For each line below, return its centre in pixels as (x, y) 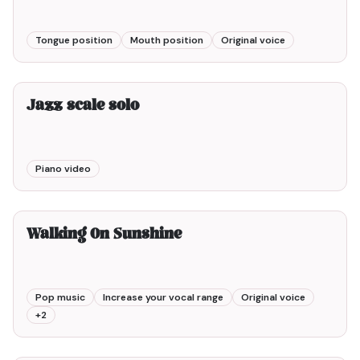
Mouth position (167, 40)
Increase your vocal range (163, 297)
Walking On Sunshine (104, 235)
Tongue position (74, 40)
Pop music (60, 297)
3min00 (315, 195)
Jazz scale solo (83, 106)
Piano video (63, 169)
